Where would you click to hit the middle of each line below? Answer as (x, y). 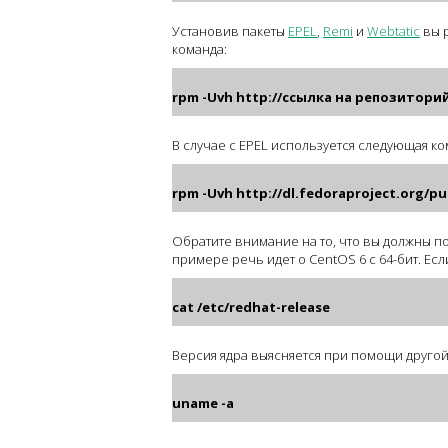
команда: (199, 49)
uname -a (203, 403)
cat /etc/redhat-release (251, 307)
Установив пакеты (230, 31)
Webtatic (393, 31)
